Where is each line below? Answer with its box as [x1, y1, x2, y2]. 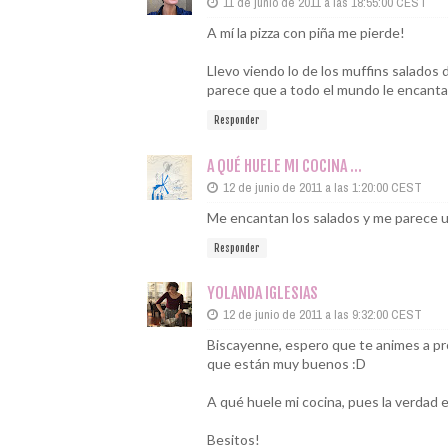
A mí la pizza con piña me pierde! [207, 24, 405, 41]
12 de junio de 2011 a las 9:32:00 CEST [223, 306, 422, 323]
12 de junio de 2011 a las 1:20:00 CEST [223, 178, 422, 196]
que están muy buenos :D [207, 355, 366, 372]
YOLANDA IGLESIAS [207, 283, 318, 303]
